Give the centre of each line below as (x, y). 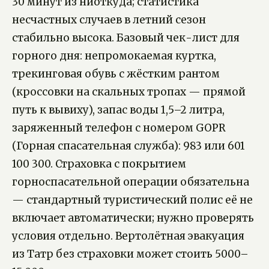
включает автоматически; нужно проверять (133, 218)
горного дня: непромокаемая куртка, (114, 56)
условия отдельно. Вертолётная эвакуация (128, 236)
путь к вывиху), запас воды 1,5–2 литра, (118, 110)
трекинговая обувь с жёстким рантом (116, 74)
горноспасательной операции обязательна (131, 182)
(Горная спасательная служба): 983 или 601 (128, 146)
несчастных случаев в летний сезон (109, 20)
